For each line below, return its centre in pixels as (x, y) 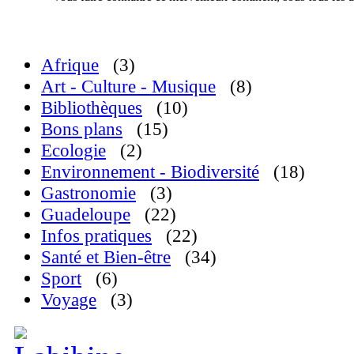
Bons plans (82, 128)
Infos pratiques (96, 235)
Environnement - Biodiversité (150, 171)
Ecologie (73, 150)
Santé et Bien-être (106, 256)
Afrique (70, 64)
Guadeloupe (86, 214)
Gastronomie (88, 192)
